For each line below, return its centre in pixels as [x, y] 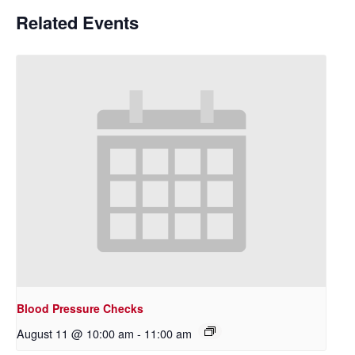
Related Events [77, 22]
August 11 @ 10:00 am [75, 334]
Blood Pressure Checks [80, 309]
